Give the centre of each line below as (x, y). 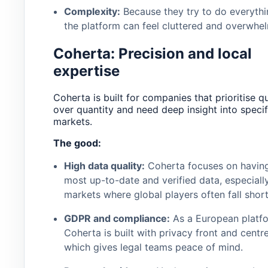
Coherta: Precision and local (153, 54)
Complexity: (92, 12)
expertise (86, 71)
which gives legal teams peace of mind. (153, 247)
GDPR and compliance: (117, 219)
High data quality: (104, 166)
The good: (77, 143)
